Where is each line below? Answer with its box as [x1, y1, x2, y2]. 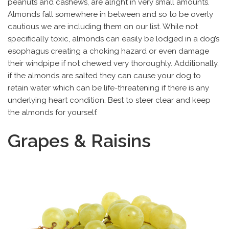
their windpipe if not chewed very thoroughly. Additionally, [8, 59, 219, 68]
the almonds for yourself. [8, 108, 98, 118]
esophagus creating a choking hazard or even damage [8, 47, 209, 56]
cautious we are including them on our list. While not [8, 22, 198, 32]
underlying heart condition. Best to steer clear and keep [8, 96, 211, 105]
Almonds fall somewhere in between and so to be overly [8, 10, 213, 19]
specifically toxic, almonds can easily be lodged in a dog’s [8, 34, 219, 44]
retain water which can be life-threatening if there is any [8, 83, 209, 93]
